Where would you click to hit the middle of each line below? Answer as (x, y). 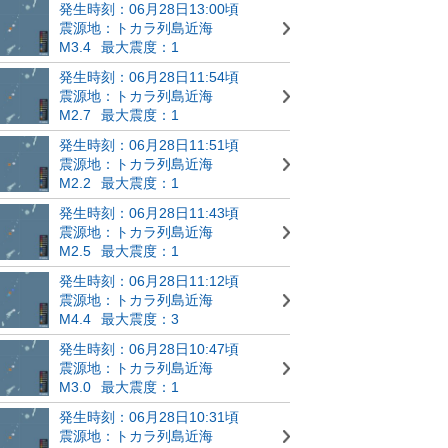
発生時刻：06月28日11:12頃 (149, 280)
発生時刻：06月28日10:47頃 (149, 348)
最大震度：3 (140, 318)
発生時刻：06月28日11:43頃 (149, 212)
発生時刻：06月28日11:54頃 (149, 76)
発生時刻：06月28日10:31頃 (149, 416)
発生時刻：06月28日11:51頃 (149, 144)
